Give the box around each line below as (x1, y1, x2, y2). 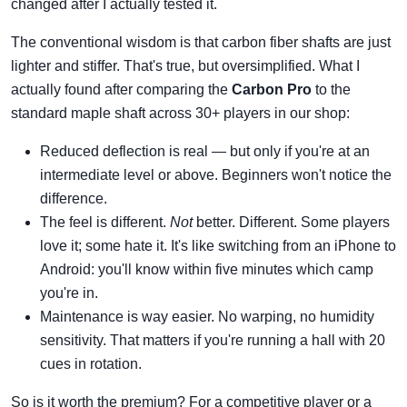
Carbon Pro (232, 81, 312, 97)
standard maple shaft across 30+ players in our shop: (11, 104, 350, 121)
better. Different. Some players (193, 213, 390, 230)
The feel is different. (40, 213, 170, 230)
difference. (40, 190, 107, 206)
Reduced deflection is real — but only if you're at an (40, 143, 370, 159)
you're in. (40, 284, 98, 301)
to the (312, 81, 351, 97)
